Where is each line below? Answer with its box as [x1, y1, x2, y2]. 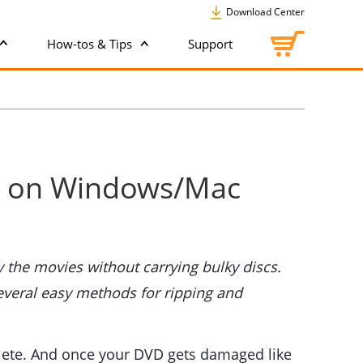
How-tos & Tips [47, 35, 135, 52]
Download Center [224, 5, 305, 19]
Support [188, 35, 233, 52]
